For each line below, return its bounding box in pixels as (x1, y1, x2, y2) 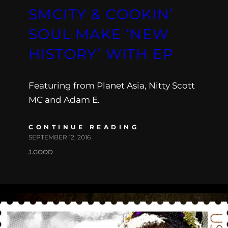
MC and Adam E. (28, 94, 100, 105)
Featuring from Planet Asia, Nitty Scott (28, 80, 195, 91)
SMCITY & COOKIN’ (28, 5, 174, 23)
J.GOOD (28, 148, 53, 156)
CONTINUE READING (28, 123, 139, 131)
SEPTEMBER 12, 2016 (28, 133, 91, 141)
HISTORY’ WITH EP (28, 45, 174, 63)
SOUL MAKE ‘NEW (28, 25, 169, 43)
